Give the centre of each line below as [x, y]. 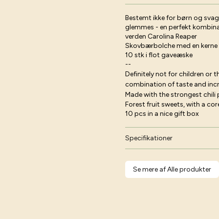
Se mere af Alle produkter [172, 169]
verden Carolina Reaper [161, 36]
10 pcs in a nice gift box [162, 114]
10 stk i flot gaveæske [159, 55]
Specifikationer [149, 138]
